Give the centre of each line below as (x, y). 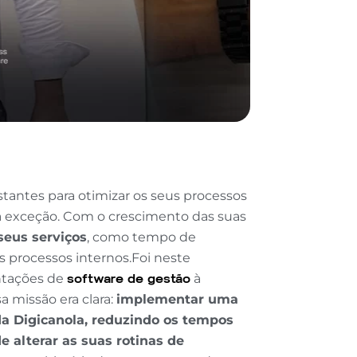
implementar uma (178, 299)
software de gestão (129, 279)
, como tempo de (142, 237)
